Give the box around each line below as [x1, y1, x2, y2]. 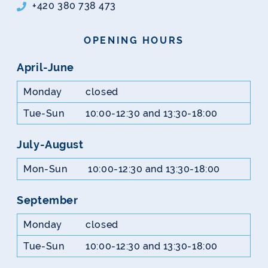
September [17, 194, 81, 207]
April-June [17, 61, 74, 74]
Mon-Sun [23, 163, 68, 175]
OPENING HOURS [84, 34, 184, 46]
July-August [17, 138, 84, 151]
